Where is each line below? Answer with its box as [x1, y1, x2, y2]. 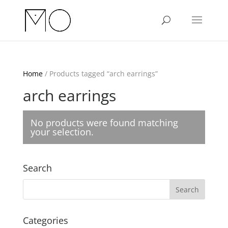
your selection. [30, 126, 94, 138]
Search [22, 162, 52, 174]
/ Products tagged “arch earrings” [42, 69, 158, 78]
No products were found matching [30, 117, 178, 129]
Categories [22, 214, 68, 226]
